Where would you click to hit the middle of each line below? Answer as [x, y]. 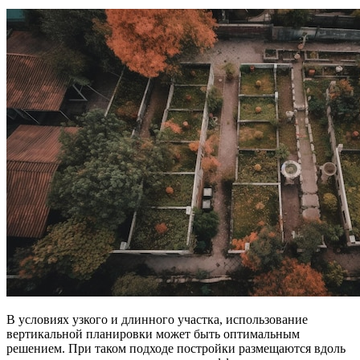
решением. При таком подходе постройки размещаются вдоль [176, 348]
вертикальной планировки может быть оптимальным [153, 333]
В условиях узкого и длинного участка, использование [157, 319]
